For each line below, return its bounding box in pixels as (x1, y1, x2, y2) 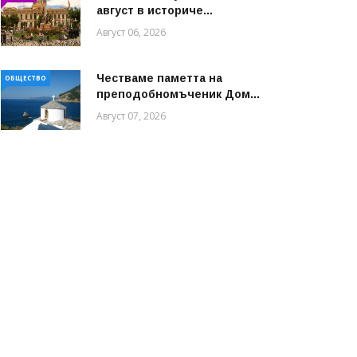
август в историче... (96, 4, 213, 18)
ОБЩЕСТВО (5, 73, 46, 83)
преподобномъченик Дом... (96, 88, 260, 101)
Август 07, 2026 (96, 109, 166, 124)
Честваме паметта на (96, 72, 222, 85)
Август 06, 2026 (96, 25, 166, 40)
